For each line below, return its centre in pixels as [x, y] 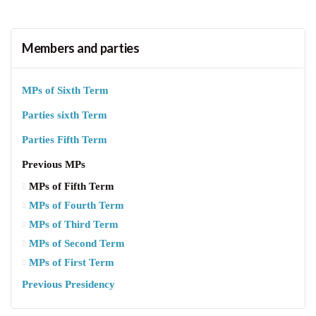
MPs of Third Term [74, 226]
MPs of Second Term [77, 245]
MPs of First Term [72, 264]
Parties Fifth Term [65, 141]
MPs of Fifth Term [72, 188]
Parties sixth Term [65, 116]
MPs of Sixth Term [65, 92]
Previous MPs [54, 166]
